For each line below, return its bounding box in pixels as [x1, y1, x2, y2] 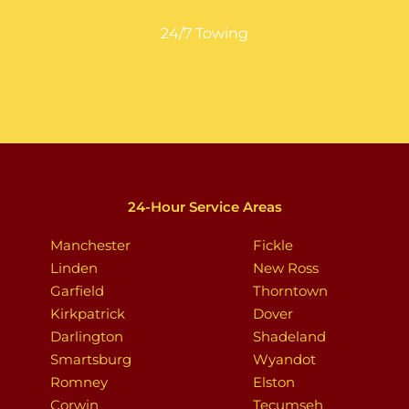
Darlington [50, 327, 123, 345]
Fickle [252, 236, 293, 254]
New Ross [252, 258, 319, 277]
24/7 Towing [161, 24, 248, 42]
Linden [50, 258, 98, 277]
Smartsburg [50, 350, 131, 368]
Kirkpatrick [50, 304, 125, 322]
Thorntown [252, 281, 328, 299]
